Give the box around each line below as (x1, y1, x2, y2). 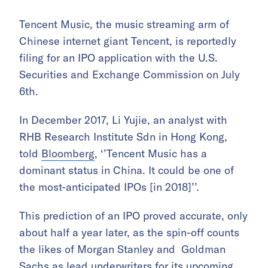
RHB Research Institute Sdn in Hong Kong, (19, 130, 227, 144)
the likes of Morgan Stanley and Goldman (19, 242, 226, 257)
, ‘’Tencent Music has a (95, 147, 207, 161)
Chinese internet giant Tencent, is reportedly (19, 34, 236, 48)
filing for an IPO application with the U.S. (19, 51, 218, 65)
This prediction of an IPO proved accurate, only (19, 209, 248, 223)
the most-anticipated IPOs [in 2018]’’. (19, 180, 199, 194)
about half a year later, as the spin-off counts (19, 226, 239, 240)
